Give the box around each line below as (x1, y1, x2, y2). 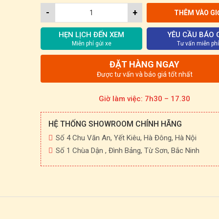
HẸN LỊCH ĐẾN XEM (59, 30, 125, 39)
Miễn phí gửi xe (71, 40, 111, 47)
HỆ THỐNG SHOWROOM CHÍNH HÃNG (48, 119, 182, 129)
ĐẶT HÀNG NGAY (109, 59, 180, 69)
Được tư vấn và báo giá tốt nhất (96, 70, 193, 78)
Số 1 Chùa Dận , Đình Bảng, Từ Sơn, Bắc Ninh (55, 146, 199, 155)
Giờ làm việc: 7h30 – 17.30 (99, 94, 191, 103)
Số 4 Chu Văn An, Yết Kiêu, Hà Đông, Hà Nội (55, 133, 197, 142)
